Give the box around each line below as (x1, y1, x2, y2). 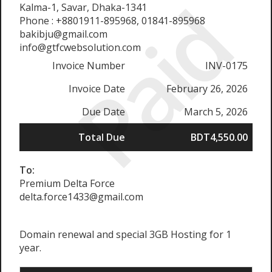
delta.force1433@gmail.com (19, 190, 143, 203)
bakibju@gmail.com (19, 27, 107, 41)
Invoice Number (52, 59, 125, 72)
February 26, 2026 (166, 82, 248, 95)
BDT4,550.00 (191, 131, 248, 144)
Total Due (78, 131, 125, 144)
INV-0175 (205, 59, 248, 72)
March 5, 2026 (184, 105, 248, 118)
